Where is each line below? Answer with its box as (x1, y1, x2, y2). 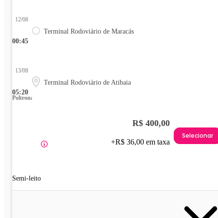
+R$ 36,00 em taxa (111, 138, 170, 146)
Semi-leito (12, 175, 41, 182)
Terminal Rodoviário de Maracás (44, 28, 134, 36)
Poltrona (12, 94, 34, 102)
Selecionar (182, 131, 213, 140)
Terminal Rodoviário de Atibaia (44, 79, 131, 87)
